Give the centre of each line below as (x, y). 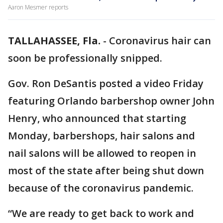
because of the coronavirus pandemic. (101, 188)
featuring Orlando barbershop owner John (111, 101)
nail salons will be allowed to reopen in (102, 153)
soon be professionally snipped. (85, 58)
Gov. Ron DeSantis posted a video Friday (106, 83)
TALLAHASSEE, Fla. (54, 41)
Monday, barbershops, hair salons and (102, 136)
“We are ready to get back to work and (101, 213)
